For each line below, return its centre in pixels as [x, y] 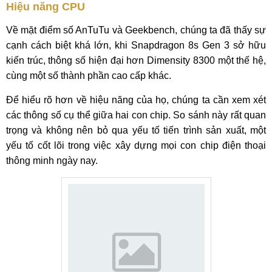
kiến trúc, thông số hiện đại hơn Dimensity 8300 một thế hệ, [136, 60]
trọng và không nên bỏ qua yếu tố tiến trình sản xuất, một [136, 130]
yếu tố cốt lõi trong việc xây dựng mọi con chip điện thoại [136, 145]
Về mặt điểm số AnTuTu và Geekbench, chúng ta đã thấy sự [136, 30]
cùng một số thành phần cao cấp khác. [90, 76]
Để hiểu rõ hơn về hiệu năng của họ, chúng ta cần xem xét [136, 100]
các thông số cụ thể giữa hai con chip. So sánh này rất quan [136, 115]
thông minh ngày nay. [52, 161]
